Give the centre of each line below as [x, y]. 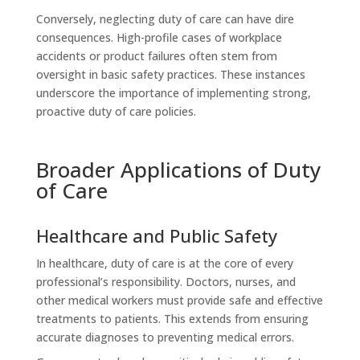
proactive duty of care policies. [116, 111]
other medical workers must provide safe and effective [179, 300]
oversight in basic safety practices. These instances [170, 74]
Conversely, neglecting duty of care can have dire [165, 18]
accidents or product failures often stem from [156, 55]
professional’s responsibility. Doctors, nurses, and [166, 281]
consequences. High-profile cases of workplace [159, 37]
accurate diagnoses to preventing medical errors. [165, 337]
